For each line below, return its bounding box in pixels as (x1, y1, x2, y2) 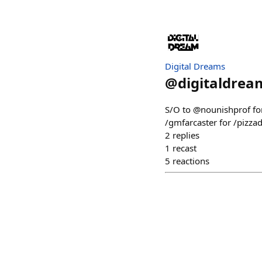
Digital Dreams (165, 60, 225, 73)
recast (173, 142, 196, 154)
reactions (173, 155, 209, 167)
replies (173, 129, 199, 142)
